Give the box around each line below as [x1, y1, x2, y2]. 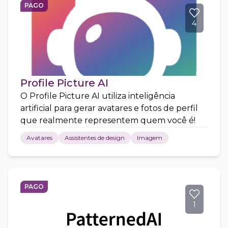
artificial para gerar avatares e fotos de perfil [20, 103, 198, 113]
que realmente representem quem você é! [20, 116, 195, 125]
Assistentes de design [65, 134, 125, 141]
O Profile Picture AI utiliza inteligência [20, 91, 175, 101]
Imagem [137, 134, 162, 141]
